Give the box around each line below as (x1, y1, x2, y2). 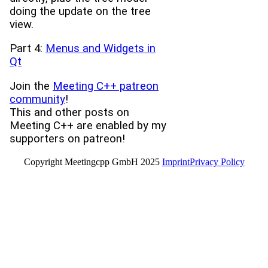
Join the (10, 80, 53, 93)
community (10, 93, 65, 106)
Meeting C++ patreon (53, 80, 159, 93)
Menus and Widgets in (45, 42, 156, 56)
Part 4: (10, 42, 45, 56)
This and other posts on (10, 106, 129, 120)
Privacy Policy (189, 156, 245, 167)
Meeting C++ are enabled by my (10, 119, 166, 133)
